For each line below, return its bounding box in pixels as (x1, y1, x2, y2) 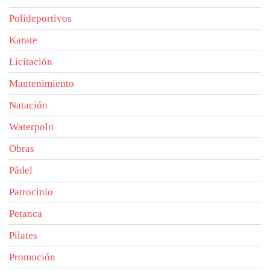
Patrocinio (9, 186, 53, 198)
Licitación (9, 55, 52, 67)
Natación (9, 99, 48, 111)
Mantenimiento (9, 77, 74, 89)
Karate (9, 34, 37, 46)
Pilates (9, 229, 37, 241)
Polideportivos (9, 12, 72, 24)
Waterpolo (9, 121, 54, 133)
